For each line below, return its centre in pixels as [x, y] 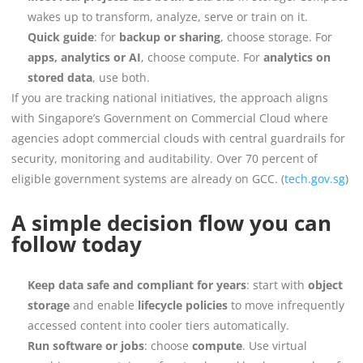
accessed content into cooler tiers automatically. [158, 325]
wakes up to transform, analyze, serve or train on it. [168, 16]
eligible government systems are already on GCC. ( [148, 178]
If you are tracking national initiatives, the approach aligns [170, 97]
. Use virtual [275, 345]
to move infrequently [286, 305]
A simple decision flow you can [171, 222]
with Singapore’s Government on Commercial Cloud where [170, 117]
